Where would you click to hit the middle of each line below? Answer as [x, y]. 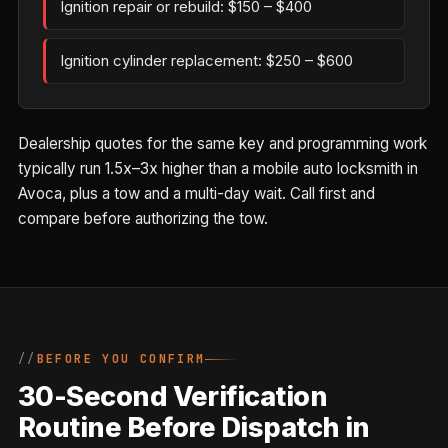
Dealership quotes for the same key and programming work [222, 143]
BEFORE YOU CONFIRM [121, 359]
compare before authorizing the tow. [143, 218]
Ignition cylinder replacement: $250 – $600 [206, 60]
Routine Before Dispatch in [194, 427]
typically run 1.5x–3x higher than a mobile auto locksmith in [218, 168]
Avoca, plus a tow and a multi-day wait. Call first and [196, 193]
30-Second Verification [173, 396]
